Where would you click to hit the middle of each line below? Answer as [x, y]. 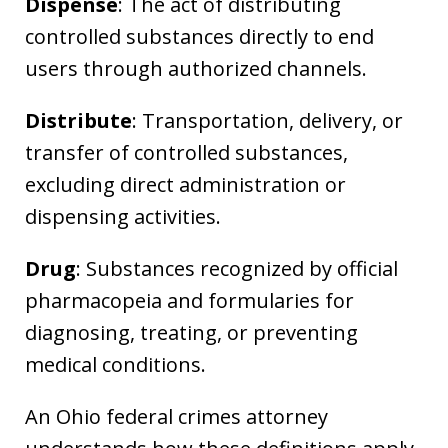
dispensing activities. [123, 216]
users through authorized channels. [196, 68]
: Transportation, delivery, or [267, 120]
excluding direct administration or [185, 184]
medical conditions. [115, 364]
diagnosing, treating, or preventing [191, 332]
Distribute [78, 120]
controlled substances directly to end [199, 36]
